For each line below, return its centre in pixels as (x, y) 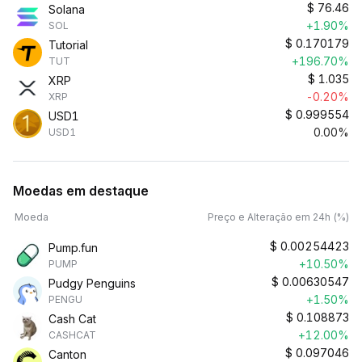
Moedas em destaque (81, 191)
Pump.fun (73, 248)
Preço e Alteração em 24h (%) (278, 217)
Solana (67, 9)
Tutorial (68, 45)
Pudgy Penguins (92, 283)
